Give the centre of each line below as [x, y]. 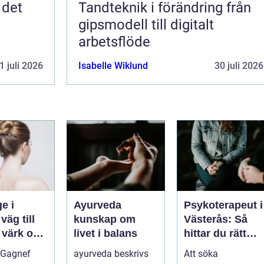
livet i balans [105, 233]
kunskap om [105, 219]
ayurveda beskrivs [111, 253]
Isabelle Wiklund [113, 65]
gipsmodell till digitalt [146, 24]
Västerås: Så [216, 219]
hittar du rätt [215, 233]
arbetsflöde [114, 42]
